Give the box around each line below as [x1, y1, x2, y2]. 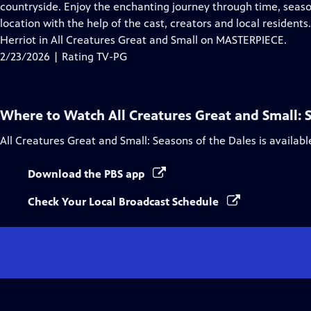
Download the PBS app [28, 167, 147, 180]
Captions [123, 16, 167, 29]
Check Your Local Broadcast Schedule [28, 195, 221, 208]
